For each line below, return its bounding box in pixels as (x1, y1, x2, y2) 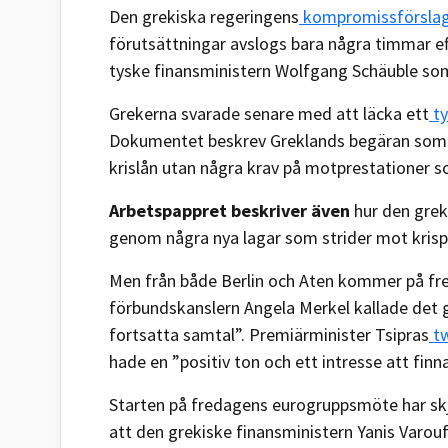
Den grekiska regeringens (109, 4, 299, 28)
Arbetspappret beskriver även (109, 198, 350, 222)
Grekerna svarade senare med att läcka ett (109, 101, 429, 125)
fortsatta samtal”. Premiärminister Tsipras (109, 322, 429, 346)
